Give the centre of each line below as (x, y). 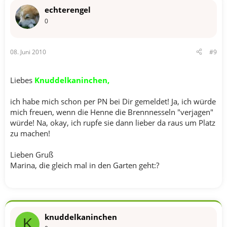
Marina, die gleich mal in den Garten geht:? (85, 165)
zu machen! (30, 133)
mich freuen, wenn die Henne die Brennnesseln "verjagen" (112, 112)
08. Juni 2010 (28, 52)
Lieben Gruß (32, 154)
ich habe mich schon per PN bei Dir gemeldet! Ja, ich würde (113, 101)
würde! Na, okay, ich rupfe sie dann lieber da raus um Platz (113, 122)
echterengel (68, 10)
